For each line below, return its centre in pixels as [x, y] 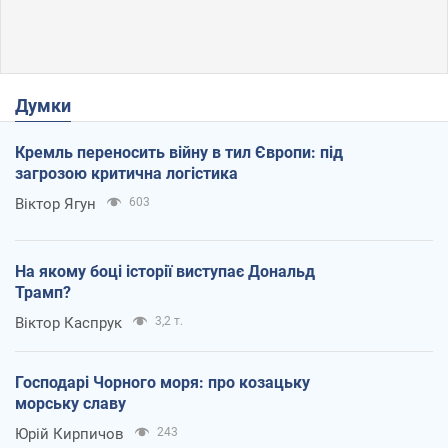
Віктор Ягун [55, 203]
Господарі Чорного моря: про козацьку [162, 382]
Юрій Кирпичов [69, 433]
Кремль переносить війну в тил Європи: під [179, 152]
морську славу [70, 403]
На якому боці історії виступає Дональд [165, 271]
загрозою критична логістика [126, 173]
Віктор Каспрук [68, 322]
